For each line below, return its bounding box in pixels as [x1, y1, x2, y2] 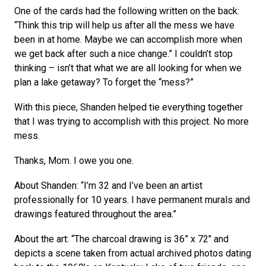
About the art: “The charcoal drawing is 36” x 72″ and [14, 233, 229, 245]
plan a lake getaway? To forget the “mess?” [14, 77, 196, 88]
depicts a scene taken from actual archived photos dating [14, 248, 251, 259]
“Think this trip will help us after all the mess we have [14, 20, 235, 31]
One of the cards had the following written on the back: [14, 5, 239, 17]
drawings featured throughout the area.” [14, 208, 179, 220]
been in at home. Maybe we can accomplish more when [14, 34, 242, 45]
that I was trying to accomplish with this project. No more [14, 116, 249, 127]
